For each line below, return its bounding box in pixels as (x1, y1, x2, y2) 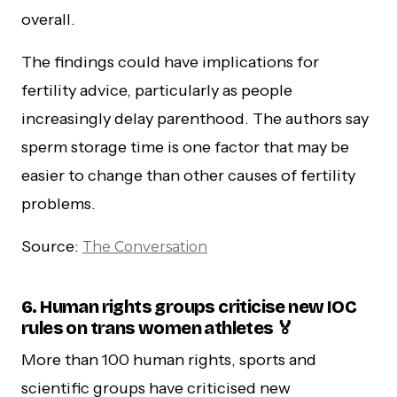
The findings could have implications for (21, 51, 319, 72)
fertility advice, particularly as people (21, 80, 292, 100)
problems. (21, 193, 96, 214)
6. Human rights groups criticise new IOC (21, 295, 356, 317)
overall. (21, 9, 75, 29)
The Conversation (82, 237, 207, 255)
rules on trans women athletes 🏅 (21, 316, 294, 339)
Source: (21, 236, 82, 256)
